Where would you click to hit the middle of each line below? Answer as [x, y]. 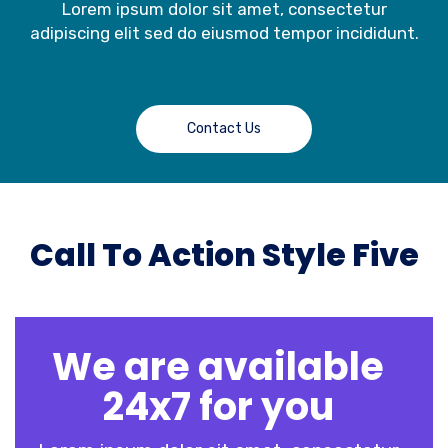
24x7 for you [218, 406]
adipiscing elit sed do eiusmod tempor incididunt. [224, 32]
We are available [218, 366]
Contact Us [224, 128]
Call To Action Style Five [224, 254]
